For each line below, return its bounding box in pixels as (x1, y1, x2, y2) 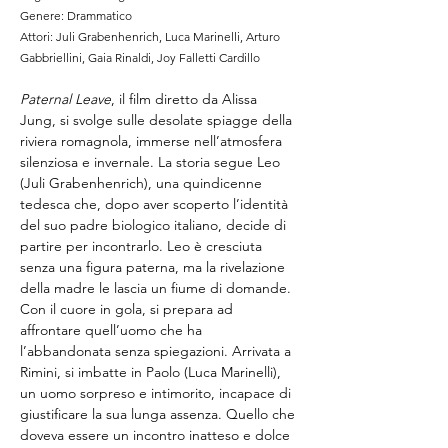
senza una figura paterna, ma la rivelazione (20, 258, 289, 276)
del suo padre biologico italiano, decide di (20, 216, 290, 234)
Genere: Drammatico (20, 8, 132, 23)
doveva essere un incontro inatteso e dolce (20, 426, 294, 444)
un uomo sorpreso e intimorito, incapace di (20, 384, 295, 402)
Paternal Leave (20, 90, 111, 108)
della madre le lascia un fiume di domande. (20, 279, 295, 297)
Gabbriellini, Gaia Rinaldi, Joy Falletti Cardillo (20, 50, 260, 65)
